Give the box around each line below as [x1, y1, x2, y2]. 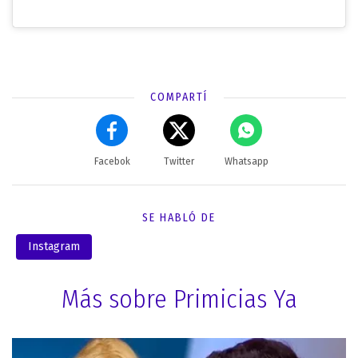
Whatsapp [224, 155, 268, 167]
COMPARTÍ [150, 89, 208, 104]
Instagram [28, 239, 80, 253]
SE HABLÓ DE [142, 210, 216, 225]
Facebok [93, 155, 130, 167]
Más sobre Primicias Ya [61, 283, 297, 314]
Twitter [164, 155, 194, 167]
